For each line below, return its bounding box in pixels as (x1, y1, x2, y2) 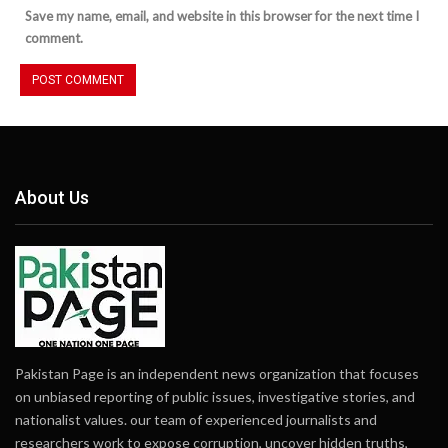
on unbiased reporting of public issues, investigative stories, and (15, 387, 415, 405)
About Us (15, 187, 89, 209)
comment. (25, 30, 83, 47)
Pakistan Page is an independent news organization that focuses (15, 364, 419, 382)
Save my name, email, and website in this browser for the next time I (25, 8, 419, 25)
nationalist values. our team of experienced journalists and (15, 410, 377, 428)
